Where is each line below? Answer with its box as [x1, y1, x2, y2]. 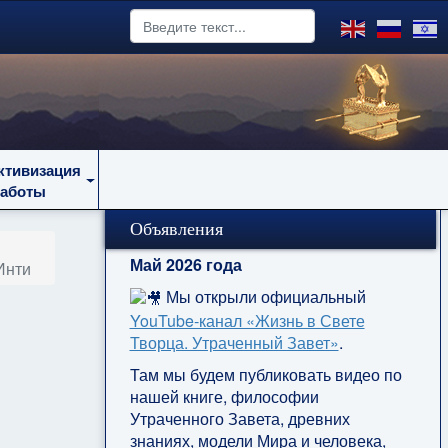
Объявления [129, 219, 223, 239]
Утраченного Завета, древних [129, 406, 350, 430]
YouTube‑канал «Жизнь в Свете [129, 308, 365, 332]
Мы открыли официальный [161, 285, 366, 308]
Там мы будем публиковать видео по [129, 362, 402, 386]
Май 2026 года [129, 253, 242, 276]
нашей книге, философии [129, 384, 319, 408]
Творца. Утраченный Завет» [129, 330, 339, 354]
